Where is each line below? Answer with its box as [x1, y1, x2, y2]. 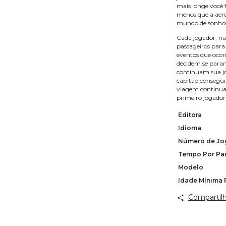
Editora [178, 111, 202, 119]
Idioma [178, 124, 201, 132]
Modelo [178, 163, 203, 172]
